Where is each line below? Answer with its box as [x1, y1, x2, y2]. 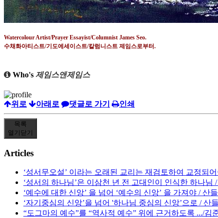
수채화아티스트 [4, 43, 45, 50]
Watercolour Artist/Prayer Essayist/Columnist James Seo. [4, 34, 146, 41]
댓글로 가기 [69, 99, 110, 108]
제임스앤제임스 [36, 70, 90, 79]
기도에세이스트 [46, 43, 87, 50]
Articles [4, 147, 34, 158]
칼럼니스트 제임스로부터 [89, 43, 154, 50]
